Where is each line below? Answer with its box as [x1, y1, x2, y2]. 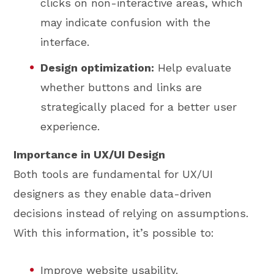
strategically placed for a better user [40, 100, 237, 113]
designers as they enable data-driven [13, 187, 212, 201]
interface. [40, 35, 90, 49]
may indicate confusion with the [40, 16, 211, 29]
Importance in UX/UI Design [13, 148, 166, 161]
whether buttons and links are [40, 80, 202, 94]
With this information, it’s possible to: [13, 226, 215, 240]
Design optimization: [40, 61, 155, 74]
